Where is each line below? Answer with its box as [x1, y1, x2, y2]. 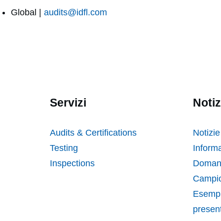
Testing [50, 143, 78, 153]
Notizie [192, 128, 220, 138]
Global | [11, 7, 44, 18]
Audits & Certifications [50, 128, 137, 138]
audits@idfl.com [44, 7, 107, 18]
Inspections [50, 158, 97, 169]
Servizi [50, 96, 86, 110]
